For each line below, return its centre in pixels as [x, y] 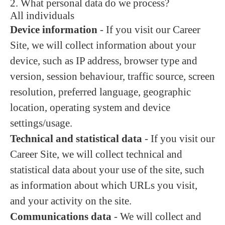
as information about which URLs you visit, [104, 185]
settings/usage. [41, 123]
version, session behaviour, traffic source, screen [113, 76]
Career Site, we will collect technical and [96, 154]
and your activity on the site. [71, 201]
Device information [54, 30]
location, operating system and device [90, 107]
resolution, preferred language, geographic [100, 92]
